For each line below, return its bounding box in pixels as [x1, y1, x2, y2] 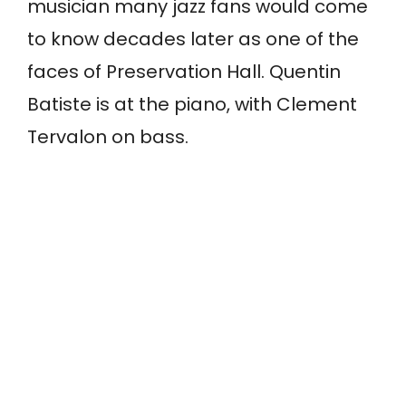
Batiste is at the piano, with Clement [27, 92, 357, 118]
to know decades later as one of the [27, 26, 359, 53]
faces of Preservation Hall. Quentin [27, 59, 341, 85]
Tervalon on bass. [27, 124, 188, 150]
